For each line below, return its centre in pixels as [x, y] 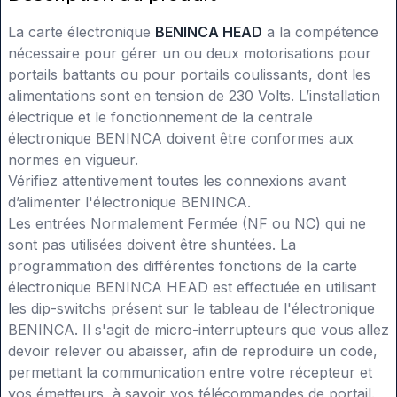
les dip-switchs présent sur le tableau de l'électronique [191, 309]
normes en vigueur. [73, 160]
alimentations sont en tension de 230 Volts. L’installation [194, 96]
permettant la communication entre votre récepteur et [190, 373]
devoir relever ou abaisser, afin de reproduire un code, [193, 351]
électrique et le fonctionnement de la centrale [160, 117]
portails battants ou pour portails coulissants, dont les [189, 75]
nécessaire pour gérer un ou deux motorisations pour [190, 54]
